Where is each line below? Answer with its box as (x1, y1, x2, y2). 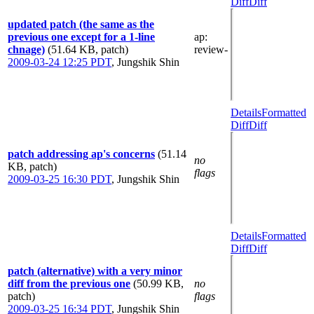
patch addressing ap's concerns (8, 147, 155, 160)
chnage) (8, 43, 45, 55)
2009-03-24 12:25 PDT (8, 55, 111, 68)
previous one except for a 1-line (8, 30, 155, 43)
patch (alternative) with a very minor (8, 264, 182, 277)
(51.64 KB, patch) (48, 43, 128, 55)
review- (194, 43, 228, 55)
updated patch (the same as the (8, 18, 154, 30)
